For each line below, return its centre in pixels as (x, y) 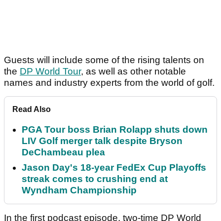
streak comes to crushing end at (95, 179)
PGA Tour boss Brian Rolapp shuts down (115, 130)
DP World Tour (50, 72)
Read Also (32, 110)
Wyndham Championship (79, 190)
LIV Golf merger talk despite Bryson (102, 141)
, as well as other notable (133, 72)
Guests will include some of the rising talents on (104, 60)
